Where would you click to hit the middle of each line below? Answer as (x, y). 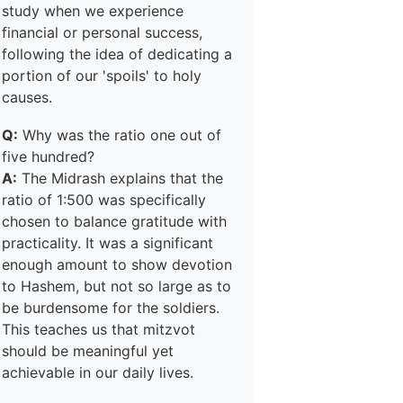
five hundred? (48, 157)
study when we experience (93, 11)
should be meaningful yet (88, 351)
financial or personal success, (102, 32)
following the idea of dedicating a (117, 54)
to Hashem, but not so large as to (116, 286)
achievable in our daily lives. (98, 372)
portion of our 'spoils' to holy (102, 76)
